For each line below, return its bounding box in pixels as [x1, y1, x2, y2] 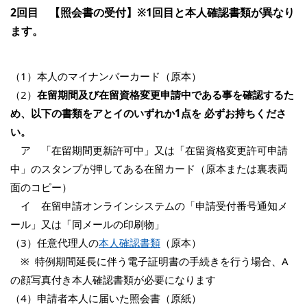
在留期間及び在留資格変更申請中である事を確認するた [37, 88, 294, 102]
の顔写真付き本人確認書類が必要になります [10, 273, 219, 287]
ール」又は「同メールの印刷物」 [10, 217, 164, 232]
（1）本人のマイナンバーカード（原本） [10, 69, 201, 84]
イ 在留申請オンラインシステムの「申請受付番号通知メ [10, 199, 288, 213]
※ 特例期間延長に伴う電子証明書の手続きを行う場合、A [10, 254, 288, 269]
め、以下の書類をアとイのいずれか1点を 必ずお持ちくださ [10, 106, 286, 121]
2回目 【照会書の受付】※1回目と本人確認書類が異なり [10, 5, 295, 21]
